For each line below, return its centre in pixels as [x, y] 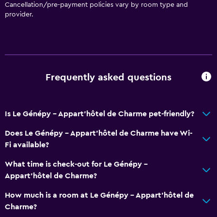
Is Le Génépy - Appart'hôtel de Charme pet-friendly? [100, 114]
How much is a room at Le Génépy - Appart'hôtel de [99, 195]
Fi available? [27, 145]
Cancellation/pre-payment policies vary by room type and [96, 5]
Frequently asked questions [108, 78]
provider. [19, 14]
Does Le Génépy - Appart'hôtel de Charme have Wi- [99, 133]
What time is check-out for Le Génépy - [76, 164]
